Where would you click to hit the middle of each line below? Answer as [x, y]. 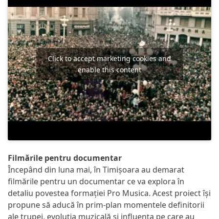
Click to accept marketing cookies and [109, 58]
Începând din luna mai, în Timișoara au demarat [96, 170]
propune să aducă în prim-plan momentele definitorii [106, 205]
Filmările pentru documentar [65, 158]
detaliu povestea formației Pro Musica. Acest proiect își [109, 193]
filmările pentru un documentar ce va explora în [96, 181]
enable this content [109, 70]
